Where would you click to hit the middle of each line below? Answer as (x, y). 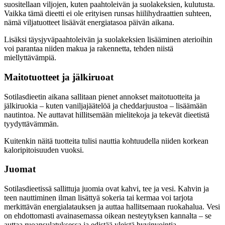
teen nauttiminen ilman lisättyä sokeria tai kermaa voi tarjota (98, 198)
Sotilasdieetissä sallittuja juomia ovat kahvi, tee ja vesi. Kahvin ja (106, 189)
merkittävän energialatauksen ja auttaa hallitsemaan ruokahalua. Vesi (112, 207)
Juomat (20, 169)
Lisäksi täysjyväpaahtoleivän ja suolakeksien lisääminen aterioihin (108, 40)
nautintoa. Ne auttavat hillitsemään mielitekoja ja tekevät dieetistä (107, 115)
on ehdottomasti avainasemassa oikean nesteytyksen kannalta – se (108, 216)
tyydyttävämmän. (31, 124)
